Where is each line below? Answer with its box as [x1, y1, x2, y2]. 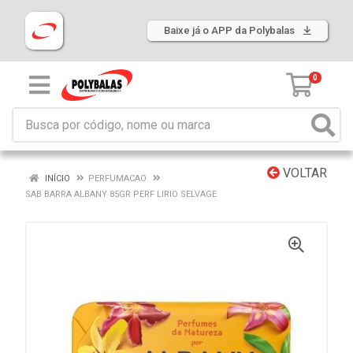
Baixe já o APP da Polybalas [164, 24, 297, 36]
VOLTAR [280, 165, 327, 180]
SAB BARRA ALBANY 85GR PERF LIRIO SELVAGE [25, 189, 217, 199]
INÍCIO [43, 173, 70, 184]
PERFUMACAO [88, 173, 147, 184]
